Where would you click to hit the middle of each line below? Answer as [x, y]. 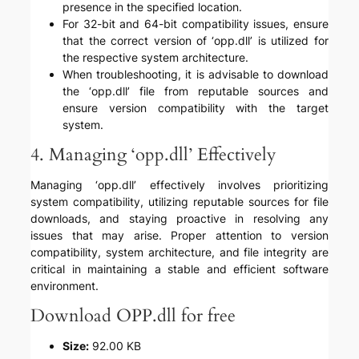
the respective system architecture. [156, 58]
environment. [65, 286]
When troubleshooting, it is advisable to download [196, 75]
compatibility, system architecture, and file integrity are [179, 252]
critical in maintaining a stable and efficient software [179, 269]
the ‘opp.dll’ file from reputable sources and [196, 91]
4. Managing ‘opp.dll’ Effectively [154, 155]
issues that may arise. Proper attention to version [179, 236]
